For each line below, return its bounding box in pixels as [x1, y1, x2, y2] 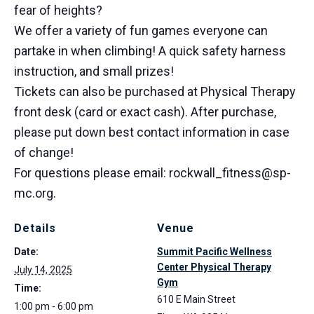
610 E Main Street [157, 294, 235, 306]
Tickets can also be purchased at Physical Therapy [14, 84, 296, 100]
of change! [14, 145, 74, 161]
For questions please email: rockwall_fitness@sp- [14, 165, 291, 181]
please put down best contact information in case [14, 125, 289, 140]
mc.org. [14, 186, 56, 201]
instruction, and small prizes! [14, 64, 174, 79]
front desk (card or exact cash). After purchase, [14, 104, 276, 120]
